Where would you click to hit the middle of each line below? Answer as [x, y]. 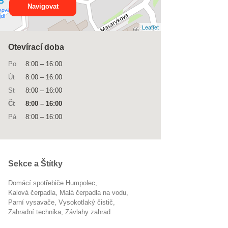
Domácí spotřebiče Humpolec [54, 183]
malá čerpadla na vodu [96, 193]
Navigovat [43, 6]
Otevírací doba [36, 47]
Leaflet [150, 27]
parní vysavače [34, 202]
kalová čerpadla [34, 193]
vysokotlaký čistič [88, 202]
